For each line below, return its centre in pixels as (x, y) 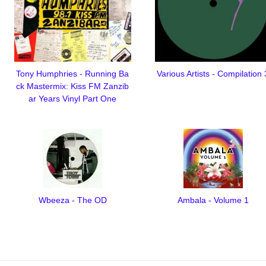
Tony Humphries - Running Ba (73, 73)
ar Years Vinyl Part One (73, 98)
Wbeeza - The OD (72, 200)
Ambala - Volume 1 (213, 200)
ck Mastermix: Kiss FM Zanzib (73, 86)
